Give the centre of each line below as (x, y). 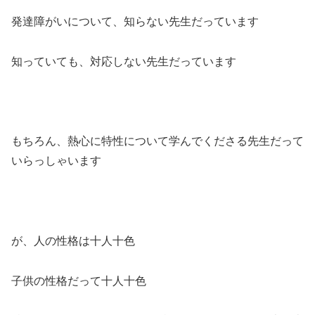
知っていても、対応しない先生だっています (124, 61)
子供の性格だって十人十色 (79, 281)
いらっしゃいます (56, 161)
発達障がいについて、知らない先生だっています (135, 21)
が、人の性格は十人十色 (73, 240)
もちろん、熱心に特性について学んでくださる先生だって (157, 141)
